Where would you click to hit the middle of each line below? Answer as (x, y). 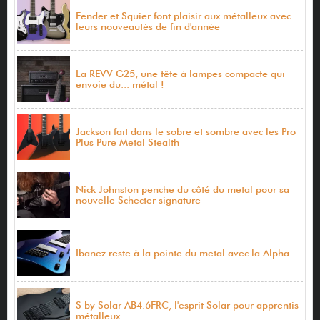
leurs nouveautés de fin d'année (147, 27)
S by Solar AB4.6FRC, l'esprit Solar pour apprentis (187, 305)
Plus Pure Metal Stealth (127, 142)
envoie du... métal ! (120, 85)
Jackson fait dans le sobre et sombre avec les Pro (185, 132)
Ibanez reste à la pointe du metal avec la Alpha (182, 252)
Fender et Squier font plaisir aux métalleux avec (183, 16)
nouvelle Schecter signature (138, 200)
